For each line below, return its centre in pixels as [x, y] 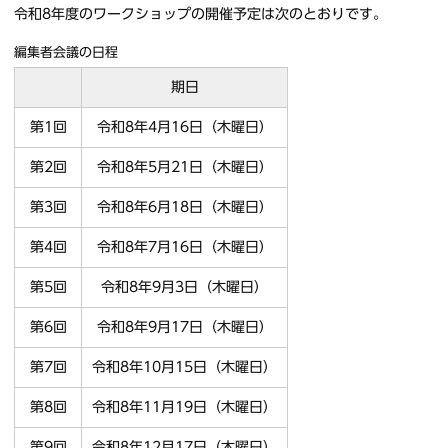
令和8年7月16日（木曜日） [184, 247]
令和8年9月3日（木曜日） [184, 287]
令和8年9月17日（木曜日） [184, 327]
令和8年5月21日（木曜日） [184, 167]
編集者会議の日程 [66, 52]
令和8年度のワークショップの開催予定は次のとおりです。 [200, 14]
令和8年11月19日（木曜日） [184, 407]
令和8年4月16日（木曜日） [184, 127]
